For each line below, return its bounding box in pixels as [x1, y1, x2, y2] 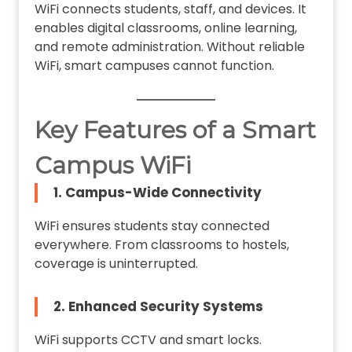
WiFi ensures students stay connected [34, 217, 269, 236]
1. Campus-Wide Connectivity [53, 183, 262, 203]
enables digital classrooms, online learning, [34, 19, 297, 38]
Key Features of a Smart [34, 115, 316, 145]
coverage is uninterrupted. [34, 255, 198, 273]
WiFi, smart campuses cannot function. [34, 57, 274, 75]
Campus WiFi [34, 151, 191, 181]
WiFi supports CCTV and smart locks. [34, 331, 262, 350]
